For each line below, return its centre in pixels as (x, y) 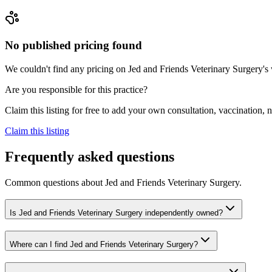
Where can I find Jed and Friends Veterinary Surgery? (104, 245)
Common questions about (55, 182)
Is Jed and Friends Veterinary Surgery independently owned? (116, 213)
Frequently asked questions (90, 156)
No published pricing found (73, 46)
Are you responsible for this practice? (76, 89)
